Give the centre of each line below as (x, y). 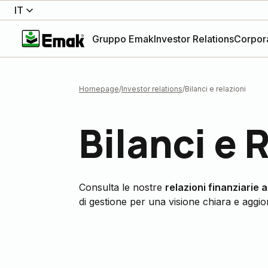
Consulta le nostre (122, 187)
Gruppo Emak (123, 39)
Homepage (99, 89)
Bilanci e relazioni (215, 89)
